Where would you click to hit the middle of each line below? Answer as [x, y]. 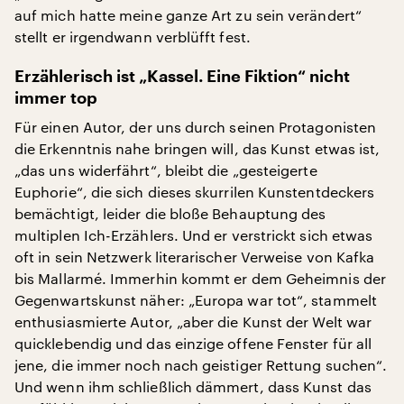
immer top [56, 98]
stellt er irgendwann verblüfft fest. [133, 37]
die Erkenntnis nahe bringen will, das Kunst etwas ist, [197, 148]
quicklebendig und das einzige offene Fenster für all [193, 343]
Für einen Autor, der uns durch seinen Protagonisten [196, 127]
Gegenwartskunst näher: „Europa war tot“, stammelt [196, 300]
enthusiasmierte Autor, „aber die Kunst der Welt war [193, 321]
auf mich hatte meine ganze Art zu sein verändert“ [188, 15]
